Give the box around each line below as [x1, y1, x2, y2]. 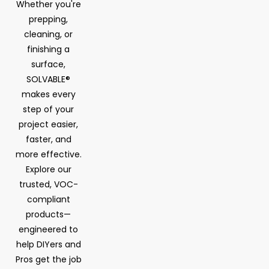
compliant [26, 193, 70, 205]
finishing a [27, 43, 70, 55]
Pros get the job [15, 253, 82, 265]
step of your [23, 103, 74, 115]
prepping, [29, 13, 68, 25]
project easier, [19, 118, 79, 130]
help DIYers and [16, 238, 81, 250]
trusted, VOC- [19, 178, 78, 190]
